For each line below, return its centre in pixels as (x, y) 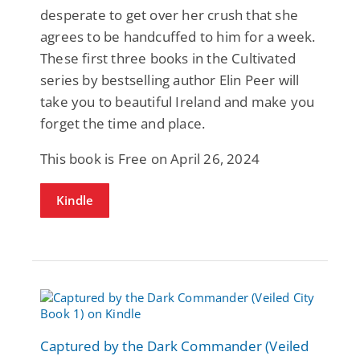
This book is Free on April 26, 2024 (150, 158)
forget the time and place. (123, 123)
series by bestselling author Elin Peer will (170, 80)
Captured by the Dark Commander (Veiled (175, 346)
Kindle (75, 200)
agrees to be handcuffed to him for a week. (178, 36)
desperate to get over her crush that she (170, 14)
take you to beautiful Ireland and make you (178, 101)
